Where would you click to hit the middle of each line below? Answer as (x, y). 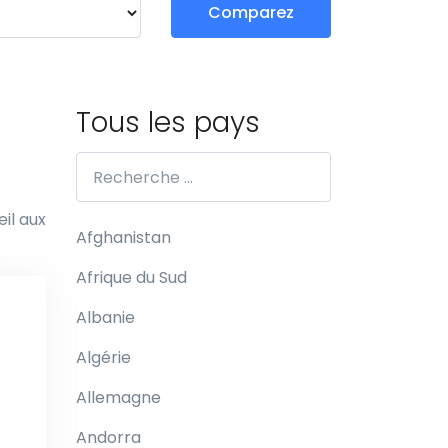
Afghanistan (123, 237)
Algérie (103, 357)
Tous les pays (168, 122)
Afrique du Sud (131, 277)
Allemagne (118, 397)
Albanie (105, 317)
